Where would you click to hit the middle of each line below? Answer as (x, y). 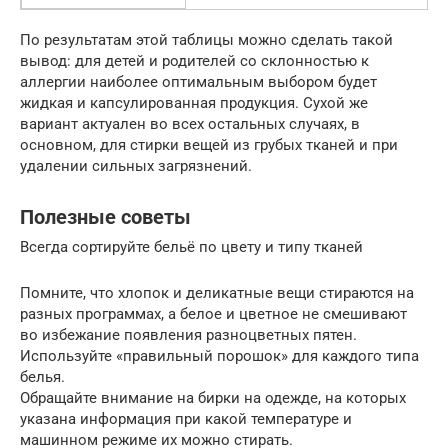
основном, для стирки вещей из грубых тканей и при (209, 145)
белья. (42, 377)
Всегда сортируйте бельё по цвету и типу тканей (191, 247)
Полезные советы (105, 217)
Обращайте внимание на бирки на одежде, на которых (213, 398)
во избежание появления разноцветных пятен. (188, 335)
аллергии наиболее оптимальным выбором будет (198, 82)
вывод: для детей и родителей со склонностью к (194, 61)
